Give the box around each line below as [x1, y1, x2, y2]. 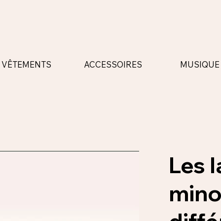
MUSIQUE [180, 59, 220, 70]
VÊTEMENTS [1, 59, 51, 70]
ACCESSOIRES [83, 59, 142, 70]
